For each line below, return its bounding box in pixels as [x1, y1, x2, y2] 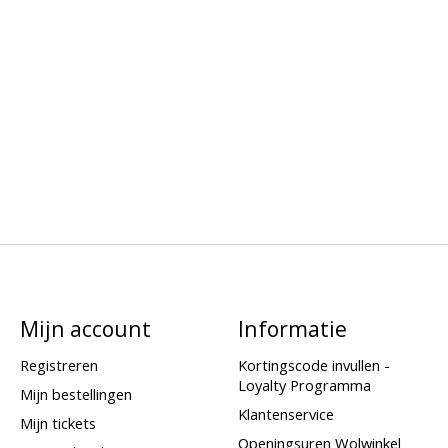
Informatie [237, 314, 347, 344]
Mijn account [19, 314, 151, 344]
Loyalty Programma [237, 374, 371, 395]
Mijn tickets [19, 412, 96, 433]
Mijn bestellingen [19, 383, 132, 404]
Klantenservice [237, 403, 334, 424]
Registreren [19, 354, 98, 375]
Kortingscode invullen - [237, 354, 390, 375]
